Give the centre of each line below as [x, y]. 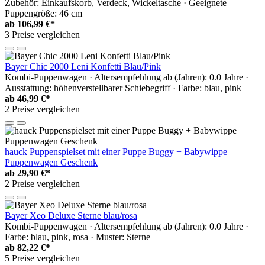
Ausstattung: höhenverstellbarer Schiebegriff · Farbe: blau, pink [123, 88]
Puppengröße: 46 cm [43, 14]
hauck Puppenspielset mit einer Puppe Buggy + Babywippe [116, 152]
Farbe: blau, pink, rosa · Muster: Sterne [77, 237]
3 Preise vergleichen [42, 35]
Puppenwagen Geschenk [51, 163]
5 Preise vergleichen [42, 258]
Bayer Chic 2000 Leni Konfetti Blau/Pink [83, 67]
